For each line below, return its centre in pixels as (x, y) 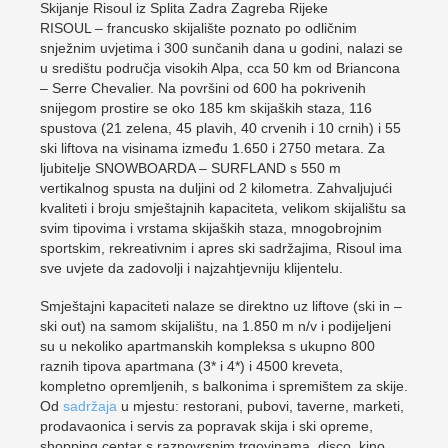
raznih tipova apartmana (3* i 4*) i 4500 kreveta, (191, 366)
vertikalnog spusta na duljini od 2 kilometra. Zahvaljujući (216, 188)
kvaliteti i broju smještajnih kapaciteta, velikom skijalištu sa (223, 208)
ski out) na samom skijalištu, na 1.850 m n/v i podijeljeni (215, 326)
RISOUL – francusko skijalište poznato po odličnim (198, 28)
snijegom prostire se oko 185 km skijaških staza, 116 (206, 108)
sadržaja (90, 406)
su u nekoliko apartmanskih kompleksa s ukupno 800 (207, 346)
